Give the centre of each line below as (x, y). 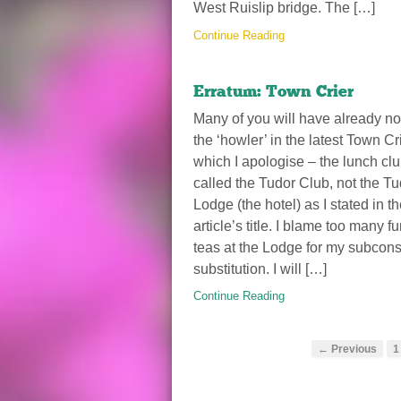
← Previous (348, 348)
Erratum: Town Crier (273, 91)
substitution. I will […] (260, 269)
